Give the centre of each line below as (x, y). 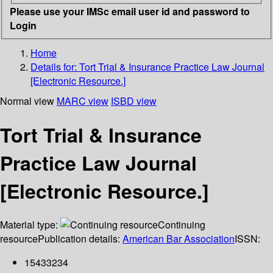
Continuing (182, 225)
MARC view (83, 101)
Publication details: (80, 239)
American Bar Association (179, 239)
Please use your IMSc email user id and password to (130, 11)
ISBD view (134, 101)
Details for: (55, 66)
